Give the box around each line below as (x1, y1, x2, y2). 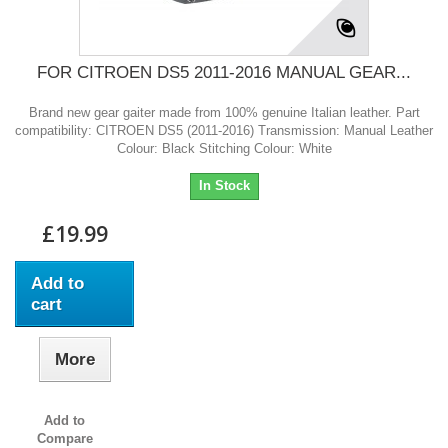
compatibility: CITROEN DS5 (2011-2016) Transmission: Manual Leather (15, 123, 433, 139)
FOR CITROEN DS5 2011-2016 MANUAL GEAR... (37, 63, 411, 83)
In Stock (198, 178, 250, 194)
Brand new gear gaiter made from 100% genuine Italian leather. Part (28, 105, 420, 121)
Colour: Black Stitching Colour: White (116, 141, 332, 157)
